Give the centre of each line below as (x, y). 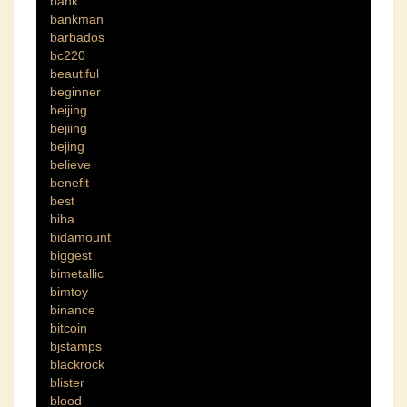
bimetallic (77, 274)
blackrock (77, 365)
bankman (77, 20)
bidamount (80, 238)
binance (73, 310)
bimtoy (69, 292)
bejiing (69, 129)
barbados (77, 38)
